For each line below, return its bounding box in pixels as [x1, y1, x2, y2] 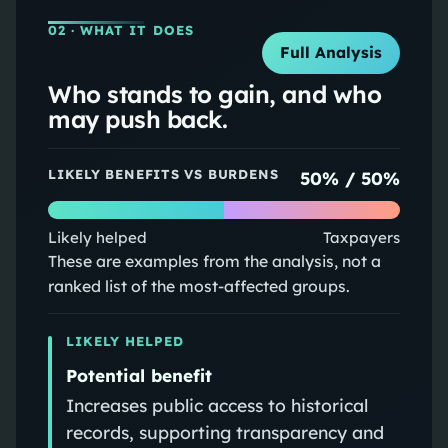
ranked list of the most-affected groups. [47, 275, 350, 296]
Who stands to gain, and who [47, 78, 382, 109]
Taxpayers [323, 227, 401, 247]
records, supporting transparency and [65, 420, 384, 443]
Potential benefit [65, 364, 212, 386]
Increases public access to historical [65, 393, 368, 416]
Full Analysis [280, 43, 383, 63]
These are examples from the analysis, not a [47, 250, 381, 271]
